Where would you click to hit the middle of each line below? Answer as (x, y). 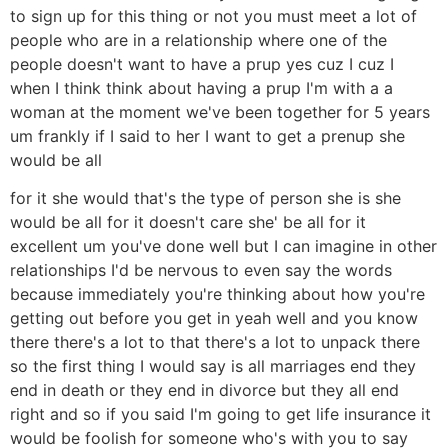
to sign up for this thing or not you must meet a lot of (213, 15)
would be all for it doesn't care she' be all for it (188, 221)
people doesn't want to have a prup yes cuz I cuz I (202, 63)
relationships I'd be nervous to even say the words (201, 269)
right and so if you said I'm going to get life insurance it (220, 413)
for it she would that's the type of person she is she (205, 197)
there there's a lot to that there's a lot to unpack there (215, 341)
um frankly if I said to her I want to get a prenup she (207, 135)
